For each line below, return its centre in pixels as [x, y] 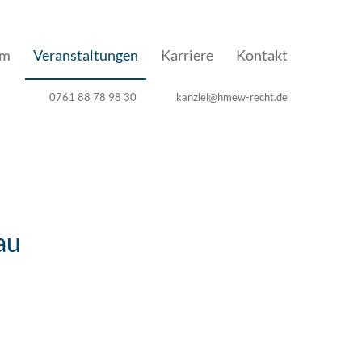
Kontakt [262, 55]
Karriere [187, 55]
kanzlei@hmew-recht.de [232, 97]
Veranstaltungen [86, 55]
